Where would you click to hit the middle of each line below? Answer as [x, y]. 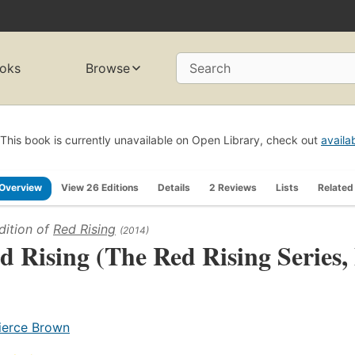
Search [210, 69]
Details [174, 187]
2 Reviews [233, 187]
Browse [108, 69]
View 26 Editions [100, 187]
